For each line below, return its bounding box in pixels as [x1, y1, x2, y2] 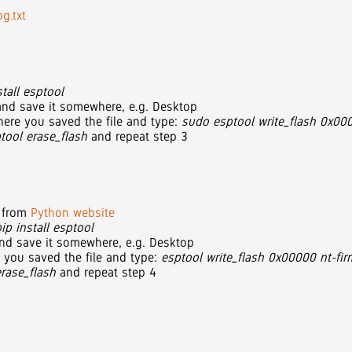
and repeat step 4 [56, 264, 157, 280]
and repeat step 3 [87, 128, 189, 144]
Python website [31, 204, 115, 220]
